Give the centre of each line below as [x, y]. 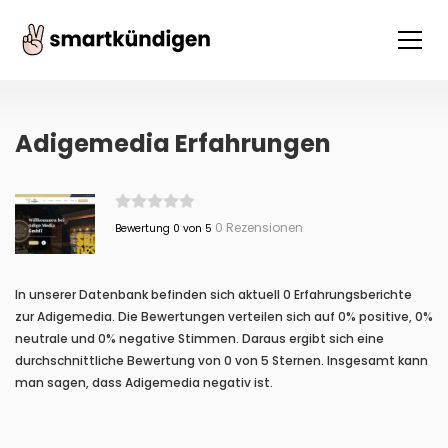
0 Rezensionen [257, 227]
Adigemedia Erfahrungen [173, 143]
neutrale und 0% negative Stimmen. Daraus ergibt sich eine [199, 338]
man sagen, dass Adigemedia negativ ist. [144, 382]
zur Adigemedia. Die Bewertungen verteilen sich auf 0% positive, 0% [224, 316]
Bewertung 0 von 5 [163, 228]
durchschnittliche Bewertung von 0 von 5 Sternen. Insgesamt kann [221, 360]
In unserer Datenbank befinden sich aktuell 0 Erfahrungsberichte [213, 294]
